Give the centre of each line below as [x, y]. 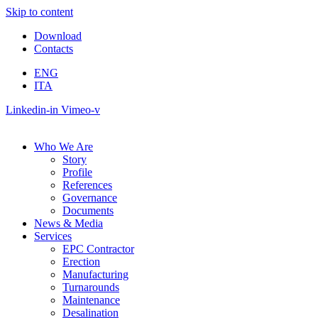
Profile [77, 172]
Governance [90, 198]
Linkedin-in [32, 110]
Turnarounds [91, 287]
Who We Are [64, 147]
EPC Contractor [98, 249]
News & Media [68, 223]
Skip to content [39, 12]
